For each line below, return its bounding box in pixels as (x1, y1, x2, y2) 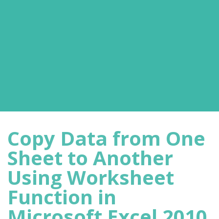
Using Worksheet (7, 164, 174, 191)
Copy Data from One (7, 125, 205, 152)
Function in (7, 183, 116, 210)
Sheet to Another (7, 144, 173, 171)
